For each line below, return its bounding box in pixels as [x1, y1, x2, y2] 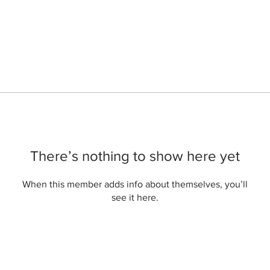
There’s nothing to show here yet [30, 148, 240, 164]
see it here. [111, 192, 159, 202]
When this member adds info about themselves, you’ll [22, 179, 248, 189]
